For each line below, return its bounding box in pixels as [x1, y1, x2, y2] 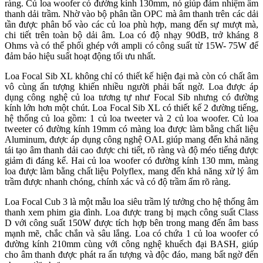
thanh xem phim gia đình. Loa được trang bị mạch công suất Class [5, 207, 258, 217]
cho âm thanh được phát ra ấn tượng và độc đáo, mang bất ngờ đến [5, 249, 258, 259]
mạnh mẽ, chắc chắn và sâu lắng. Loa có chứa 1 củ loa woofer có [5, 228, 258, 238]
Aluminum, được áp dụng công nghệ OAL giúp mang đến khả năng [5, 134, 258, 144]
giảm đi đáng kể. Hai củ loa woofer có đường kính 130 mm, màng [5, 155, 258, 166]
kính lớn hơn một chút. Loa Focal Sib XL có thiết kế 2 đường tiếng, [5, 102, 258, 113]
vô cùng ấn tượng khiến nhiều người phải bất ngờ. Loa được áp [5, 81, 258, 92]
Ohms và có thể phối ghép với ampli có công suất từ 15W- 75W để [5, 40, 258, 50]
